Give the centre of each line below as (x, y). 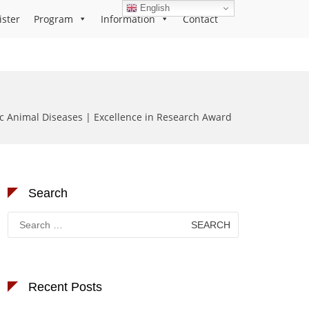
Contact (200, 19)
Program (53, 19)
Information (128, 19)
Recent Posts (65, 287)
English (154, 8)
